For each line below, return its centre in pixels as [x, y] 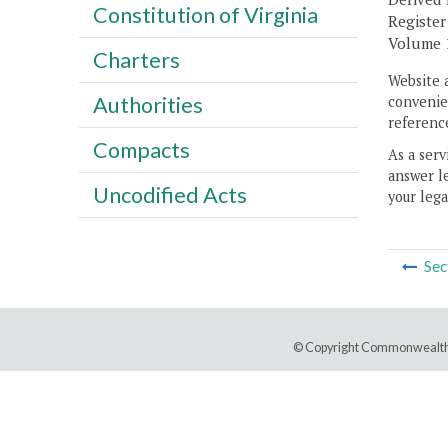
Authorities [147, 104]
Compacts [141, 149]
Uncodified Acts [169, 194]
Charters [136, 59]
